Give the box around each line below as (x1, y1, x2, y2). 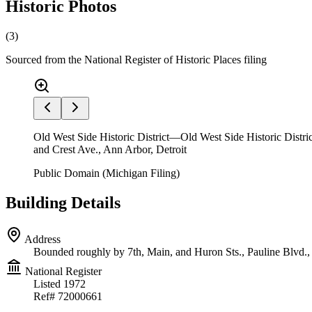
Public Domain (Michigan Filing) (33, 167, 180, 180)
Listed (33, 278, 63, 290)
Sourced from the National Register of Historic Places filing (6, 54, 267, 66)
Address (22, 233, 61, 246)
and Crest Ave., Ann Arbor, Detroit (33, 143, 187, 156)
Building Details (6, 194, 120, 212)
